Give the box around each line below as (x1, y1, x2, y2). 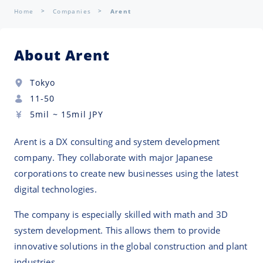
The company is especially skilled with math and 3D (14, 208, 228, 221)
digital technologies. (14, 183, 97, 195)
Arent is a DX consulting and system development (14, 136, 220, 148)
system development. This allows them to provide (14, 224, 221, 237)
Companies (52, 6, 92, 15)
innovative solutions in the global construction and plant (14, 240, 248, 252)
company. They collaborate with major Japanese (14, 151, 213, 164)
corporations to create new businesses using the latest (14, 167, 238, 180)
